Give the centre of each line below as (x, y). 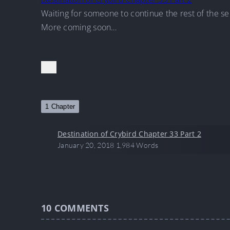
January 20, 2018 (86, 145)
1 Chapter (60, 107)
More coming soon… (79, 27)
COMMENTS (82, 208)
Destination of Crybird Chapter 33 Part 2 (129, 134)
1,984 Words (137, 145)
